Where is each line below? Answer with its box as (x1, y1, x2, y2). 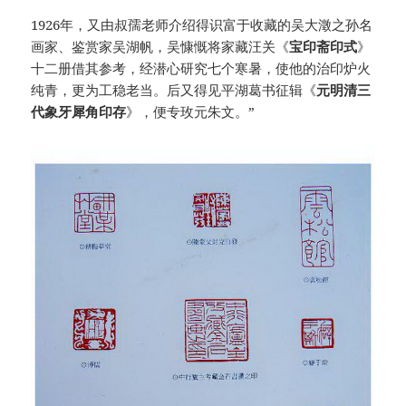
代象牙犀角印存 (31, 101, 127, 121)
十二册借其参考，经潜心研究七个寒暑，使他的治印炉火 (31, 58, 372, 77)
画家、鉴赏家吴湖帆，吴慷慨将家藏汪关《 (31, 36, 290, 55)
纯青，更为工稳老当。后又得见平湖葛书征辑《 (31, 80, 317, 99)
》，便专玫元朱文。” (126, 101, 256, 121)
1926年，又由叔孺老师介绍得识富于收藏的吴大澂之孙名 (31, 14, 373, 34)
